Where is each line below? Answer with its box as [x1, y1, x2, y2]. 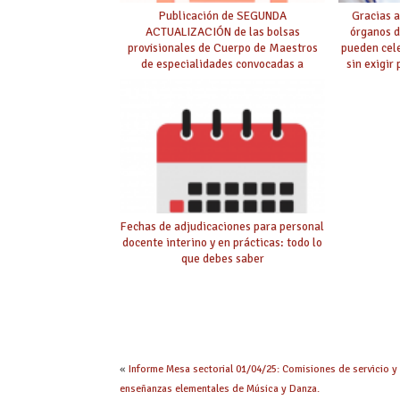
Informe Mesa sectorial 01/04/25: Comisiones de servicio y [129, 362, 398, 376]
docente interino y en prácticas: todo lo [122, 234, 323, 250]
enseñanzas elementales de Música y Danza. [120, 381, 321, 396]
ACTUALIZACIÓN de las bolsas [145, 23, 300, 39]
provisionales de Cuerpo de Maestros [127, 39, 318, 55]
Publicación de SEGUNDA [158, 7, 287, 23]
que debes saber [180, 250, 264, 266]
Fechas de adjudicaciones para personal [121, 218, 325, 234]
